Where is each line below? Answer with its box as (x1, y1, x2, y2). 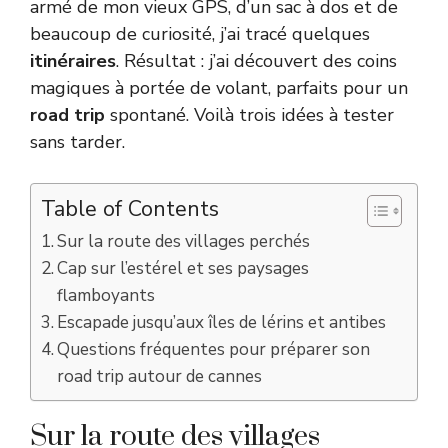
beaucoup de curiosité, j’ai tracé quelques (30, 22, 370, 47)
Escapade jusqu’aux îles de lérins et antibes (57, 311, 387, 335)
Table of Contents (41, 194, 219, 225)
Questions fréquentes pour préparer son (57, 338, 371, 362)
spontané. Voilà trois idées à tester (105, 103, 394, 128)
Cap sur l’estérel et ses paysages (57, 257, 310, 281)
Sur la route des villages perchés (57, 230, 311, 254)
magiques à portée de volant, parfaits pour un (30, 76, 408, 101)
